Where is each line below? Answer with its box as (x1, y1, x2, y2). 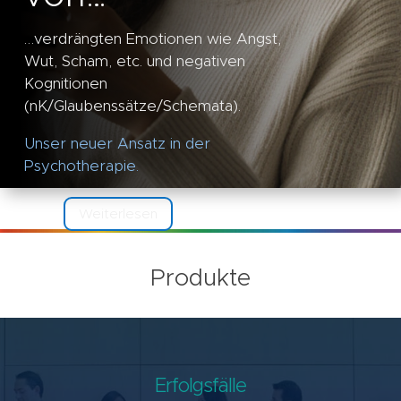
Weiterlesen (79, 207, 158, 221)
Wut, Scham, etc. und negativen (24, 54, 245, 69)
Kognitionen (24, 76, 107, 91)
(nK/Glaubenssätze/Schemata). (24, 98, 241, 114)
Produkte (149, 267, 251, 290)
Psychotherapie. (24, 158, 139, 174)
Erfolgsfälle (155, 377, 246, 397)
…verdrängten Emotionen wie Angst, (24, 31, 281, 47)
